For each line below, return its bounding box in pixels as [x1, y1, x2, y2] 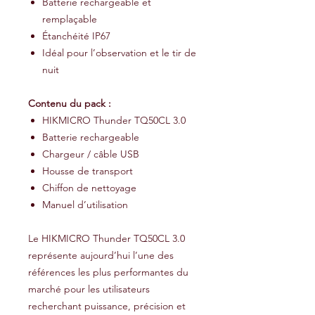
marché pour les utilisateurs [28, 283, 150, 295]
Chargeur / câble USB [42, 148, 139, 160]
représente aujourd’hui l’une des [28, 249, 174, 262]
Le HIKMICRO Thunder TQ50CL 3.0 [28, 232, 185, 245]
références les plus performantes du [28, 266, 188, 278]
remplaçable [42, 13, 97, 25]
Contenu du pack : [28, 97, 111, 110]
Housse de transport [42, 165, 133, 177]
